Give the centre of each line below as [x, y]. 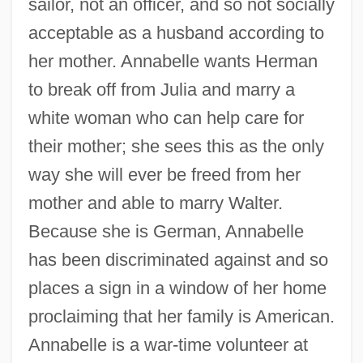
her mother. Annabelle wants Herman [173, 62]
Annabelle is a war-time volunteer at [168, 345]
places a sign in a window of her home [177, 288]
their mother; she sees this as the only [176, 147]
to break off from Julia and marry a [161, 90]
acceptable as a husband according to [176, 33]
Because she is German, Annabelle [166, 232]
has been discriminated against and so [178, 260]
